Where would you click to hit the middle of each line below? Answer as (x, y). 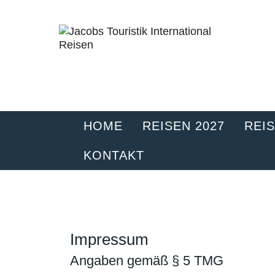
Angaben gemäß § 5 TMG (147, 261)
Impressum (109, 239)
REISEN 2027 (184, 126)
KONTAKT (114, 155)
